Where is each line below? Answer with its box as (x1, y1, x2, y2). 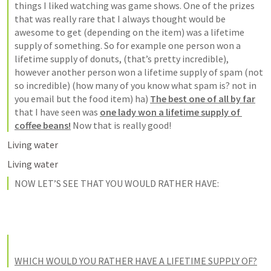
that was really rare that (15, 13, 117, 25)
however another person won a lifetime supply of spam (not (15, 66, 263, 78)
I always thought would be (117, 13, 226, 25)
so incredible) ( (15, 79, 76, 91)
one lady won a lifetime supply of (100, 106, 240, 118)
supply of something (15, 39, 100, 51)
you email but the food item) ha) (15, 93, 150, 105)
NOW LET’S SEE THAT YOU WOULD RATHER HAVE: (15, 177, 221, 189)
